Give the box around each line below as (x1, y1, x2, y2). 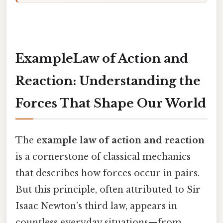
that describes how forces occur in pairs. (15, 167, 200, 179)
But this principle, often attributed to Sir (15, 184, 201, 195)
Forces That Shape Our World (15, 96, 206, 111)
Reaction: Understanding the (15, 73, 201, 88)
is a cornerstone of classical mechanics (15, 151, 191, 162)
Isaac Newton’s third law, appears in (15, 200, 177, 212)
